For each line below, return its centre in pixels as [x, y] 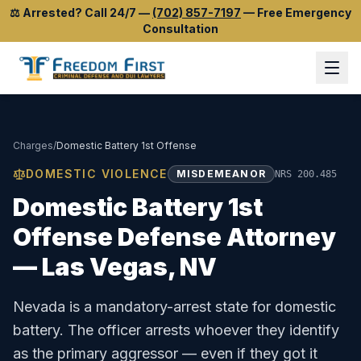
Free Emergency [304, 12]
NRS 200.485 [306, 174]
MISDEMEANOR [221, 174]
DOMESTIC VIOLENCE [97, 174]
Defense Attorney [224, 237]
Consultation [180, 29]
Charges [33, 145]
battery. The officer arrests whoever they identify [176, 330]
